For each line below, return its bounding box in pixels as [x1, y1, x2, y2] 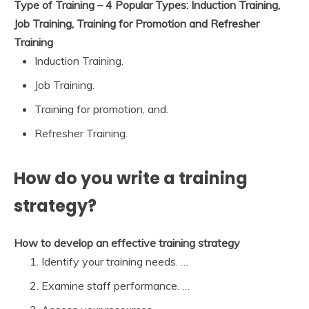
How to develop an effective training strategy [14, 235, 240, 250]
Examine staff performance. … [41, 278, 190, 292]
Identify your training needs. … [41, 254, 188, 268]
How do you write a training [14, 166, 248, 190]
